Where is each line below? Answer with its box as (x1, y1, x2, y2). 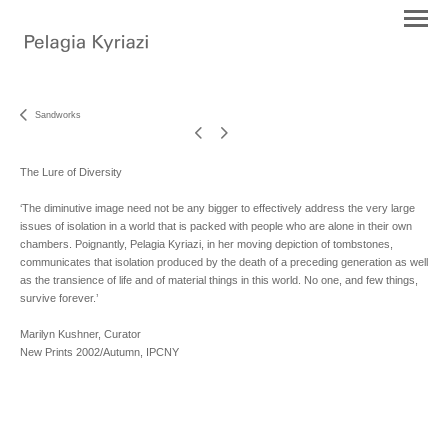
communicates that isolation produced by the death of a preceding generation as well (20, 256, 428, 269)
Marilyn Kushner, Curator (20, 328, 141, 341)
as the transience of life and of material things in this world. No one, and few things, (20, 274, 418, 287)
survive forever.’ (20, 292, 98, 305)
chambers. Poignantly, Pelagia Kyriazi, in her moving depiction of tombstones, (20, 238, 393, 251)
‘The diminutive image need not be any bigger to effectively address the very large (20, 202, 415, 215)
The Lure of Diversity (20, 166, 122, 179)
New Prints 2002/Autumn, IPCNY (20, 346, 179, 359)
